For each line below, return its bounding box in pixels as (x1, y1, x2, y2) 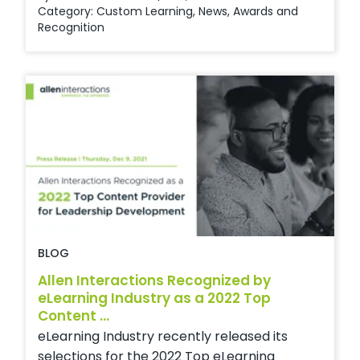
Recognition (38, 18, 104, 35)
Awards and (233, 2, 298, 19)
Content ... (38, 305, 109, 325)
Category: (38, 2, 96, 19)
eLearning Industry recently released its (38, 326, 288, 346)
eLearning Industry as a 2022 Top (38, 288, 271, 308)
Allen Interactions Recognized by (38, 270, 271, 290)
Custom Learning (96, 2, 193, 19)
